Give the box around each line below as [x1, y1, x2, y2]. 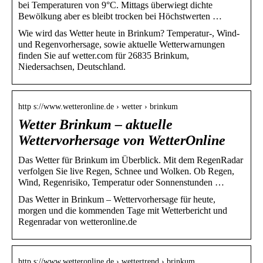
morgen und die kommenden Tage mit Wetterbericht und [18, 205, 227, 215]
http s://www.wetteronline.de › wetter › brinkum [18, 102, 178, 111]
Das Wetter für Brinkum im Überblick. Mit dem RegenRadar [18, 154, 243, 165]
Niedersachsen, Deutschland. [18, 61, 126, 72]
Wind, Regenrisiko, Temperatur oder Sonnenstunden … [18, 177, 224, 187]
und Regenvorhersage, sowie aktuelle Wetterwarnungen [18, 39, 225, 49]
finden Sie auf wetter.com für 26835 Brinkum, [18, 50, 189, 60]
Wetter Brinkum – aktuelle [18, 116, 173, 132]
